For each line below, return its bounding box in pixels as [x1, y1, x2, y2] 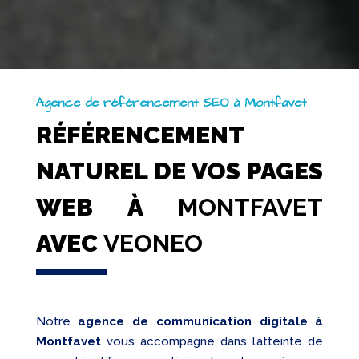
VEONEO [103, 229, 203, 258]
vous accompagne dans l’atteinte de [100, 334, 324, 349]
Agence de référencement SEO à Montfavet [35, 94, 306, 112]
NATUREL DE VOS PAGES [35, 157, 324, 186]
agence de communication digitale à [78, 314, 324, 329]
